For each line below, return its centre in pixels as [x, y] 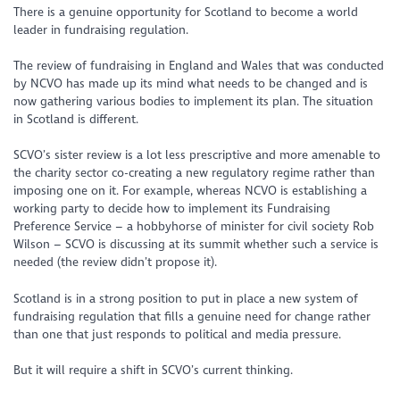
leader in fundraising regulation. [101, 29]
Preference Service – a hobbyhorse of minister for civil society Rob [194, 227]
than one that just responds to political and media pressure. [178, 334]
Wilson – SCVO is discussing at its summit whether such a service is [196, 245]
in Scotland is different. [76, 119]
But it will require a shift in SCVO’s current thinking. [154, 371]
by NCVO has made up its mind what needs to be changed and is [191, 83]
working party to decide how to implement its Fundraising [172, 209]
